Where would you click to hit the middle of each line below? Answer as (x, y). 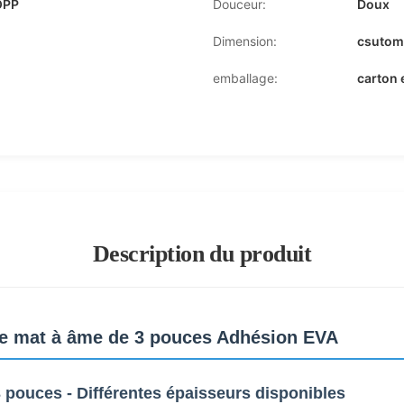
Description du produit (202, 254)
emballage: (245, 78)
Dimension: (245, 41)
